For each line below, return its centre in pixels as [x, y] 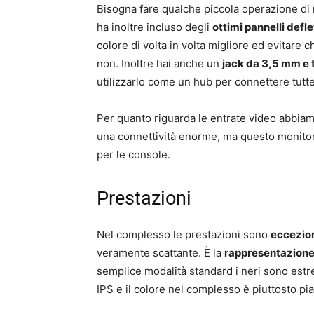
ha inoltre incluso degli [155, 27]
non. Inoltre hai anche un [159, 64]
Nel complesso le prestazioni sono [184, 235]
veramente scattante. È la [161, 253]
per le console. [134, 155]
